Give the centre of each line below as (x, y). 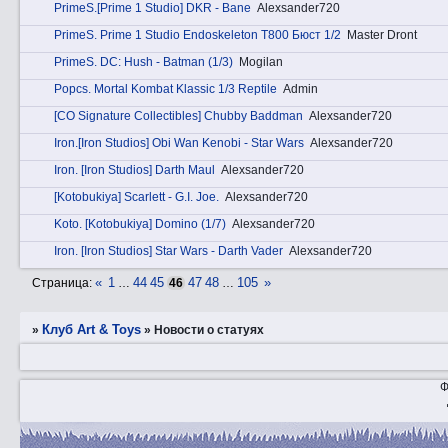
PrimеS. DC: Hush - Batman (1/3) (143, 62)
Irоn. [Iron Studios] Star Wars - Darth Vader (168, 251)
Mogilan (261, 62)
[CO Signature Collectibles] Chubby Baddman (178, 116)
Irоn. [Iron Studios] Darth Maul (134, 170)
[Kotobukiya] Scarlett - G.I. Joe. (136, 197)
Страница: (64, 283)
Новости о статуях (209, 329)
